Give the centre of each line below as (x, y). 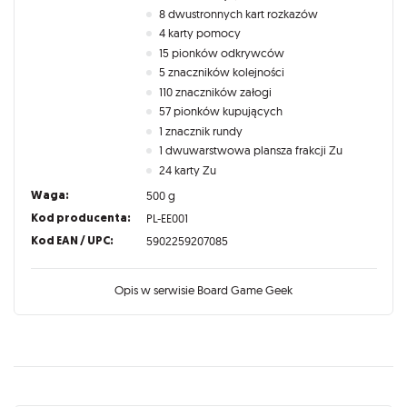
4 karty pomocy (200, 33)
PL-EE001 (167, 218)
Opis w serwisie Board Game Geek (203, 290)
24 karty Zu (188, 169)
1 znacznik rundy (201, 130)
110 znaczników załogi (216, 91)
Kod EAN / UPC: (72, 241)
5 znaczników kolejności (222, 72)
